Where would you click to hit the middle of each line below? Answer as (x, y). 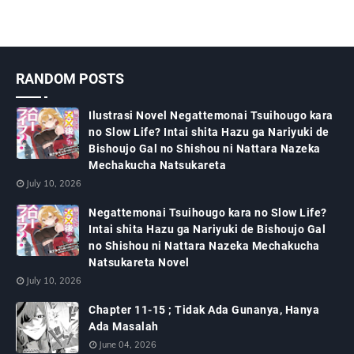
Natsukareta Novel (139, 263)
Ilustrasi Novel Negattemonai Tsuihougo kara (211, 116)
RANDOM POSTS (70, 79)
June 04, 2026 (128, 345)
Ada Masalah (124, 327)
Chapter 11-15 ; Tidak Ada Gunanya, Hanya (204, 310)
